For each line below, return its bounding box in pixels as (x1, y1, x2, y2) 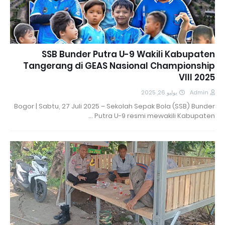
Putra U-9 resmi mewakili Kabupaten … (94, 110, 215, 121)
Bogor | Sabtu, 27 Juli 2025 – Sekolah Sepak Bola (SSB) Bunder (14, 101, 215, 111)
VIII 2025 (179, 71, 215, 83)
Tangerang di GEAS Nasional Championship (23, 59, 215, 72)
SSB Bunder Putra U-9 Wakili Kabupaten (42, 48, 215, 60)
